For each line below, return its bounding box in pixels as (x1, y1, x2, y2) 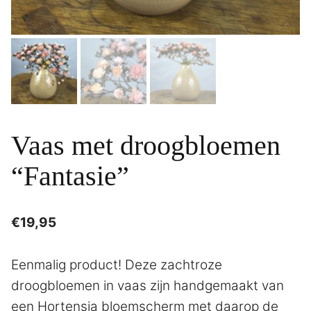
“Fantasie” (11, 160, 129, 192)
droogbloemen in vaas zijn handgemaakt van (11, 277, 284, 294)
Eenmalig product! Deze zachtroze (11, 256, 222, 273)
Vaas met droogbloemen (11, 130, 280, 162)
